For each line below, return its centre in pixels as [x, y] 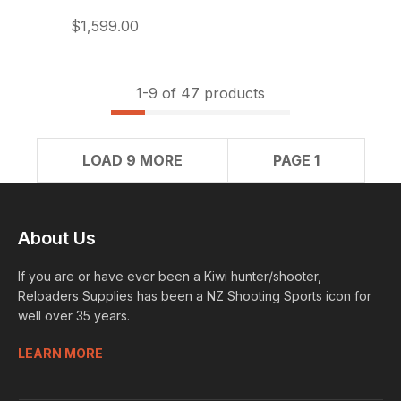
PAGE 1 [296, 161]
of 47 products [211, 94]
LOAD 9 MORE [132, 161]
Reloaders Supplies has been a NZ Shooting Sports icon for [195, 296]
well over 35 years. [74, 316]
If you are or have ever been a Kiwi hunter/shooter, [170, 277]
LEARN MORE [60, 354]
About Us [57, 239]
